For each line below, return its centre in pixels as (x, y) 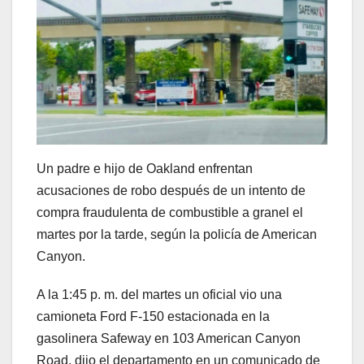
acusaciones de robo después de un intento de (171, 190)
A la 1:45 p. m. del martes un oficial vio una (159, 294)
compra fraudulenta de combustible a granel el (170, 212)
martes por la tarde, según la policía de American (177, 234)
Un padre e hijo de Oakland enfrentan (145, 168)
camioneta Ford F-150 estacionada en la (153, 316)
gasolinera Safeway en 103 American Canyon (169, 338)
